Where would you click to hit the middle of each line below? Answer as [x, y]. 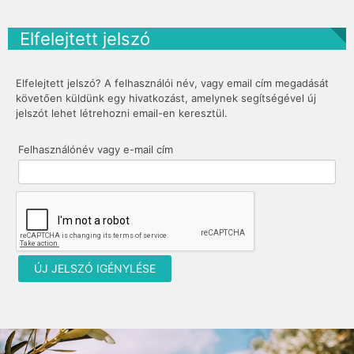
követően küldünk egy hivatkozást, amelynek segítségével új [166, 98]
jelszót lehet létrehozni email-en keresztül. [122, 113]
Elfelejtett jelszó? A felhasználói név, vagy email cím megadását [172, 83]
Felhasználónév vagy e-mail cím [96, 149]
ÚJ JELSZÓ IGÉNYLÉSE [95, 268]
